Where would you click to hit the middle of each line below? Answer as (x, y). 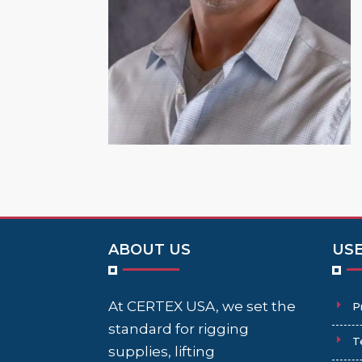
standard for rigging (179, 328)
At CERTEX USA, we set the (202, 306)
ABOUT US (150, 249)
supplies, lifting (162, 351)
